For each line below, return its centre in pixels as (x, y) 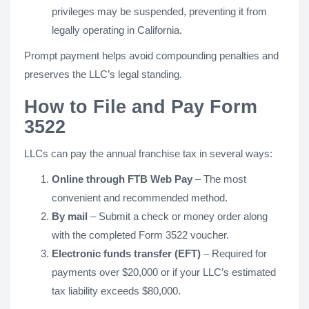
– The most (219, 179)
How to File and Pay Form (141, 107)
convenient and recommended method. (140, 198)
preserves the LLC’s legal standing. (103, 74)
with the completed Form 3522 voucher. (140, 235)
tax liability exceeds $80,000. (116, 291)
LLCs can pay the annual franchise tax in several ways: (148, 153)
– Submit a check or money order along (178, 216)
